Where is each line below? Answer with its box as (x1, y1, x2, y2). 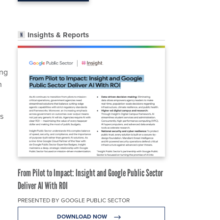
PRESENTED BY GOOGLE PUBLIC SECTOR (18, 196, 130, 205)
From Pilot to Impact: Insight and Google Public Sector (18, 167, 163, 179)
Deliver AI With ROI (18, 180, 68, 192)
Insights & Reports (27, 29, 89, 41)
